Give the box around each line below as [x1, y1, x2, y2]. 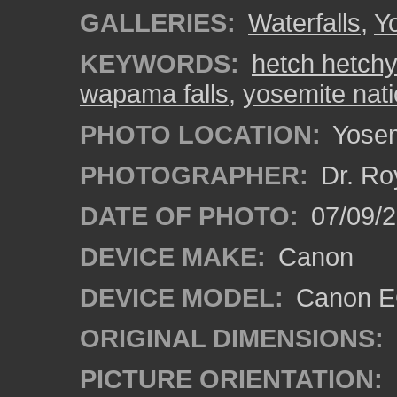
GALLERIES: [80, 8, 236, 37]
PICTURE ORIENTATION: [80, 364, 383, 393]
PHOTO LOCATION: [80, 120, 321, 149]
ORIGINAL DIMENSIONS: [80, 323, 384, 353]
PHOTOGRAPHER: [80, 160, 308, 190]
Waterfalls [248, 8, 361, 37]
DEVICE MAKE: [80, 242, 266, 271]
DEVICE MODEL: [80, 283, 284, 312]
